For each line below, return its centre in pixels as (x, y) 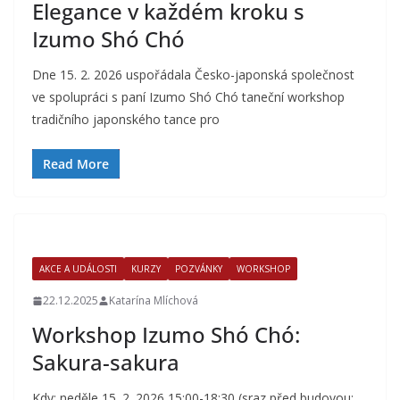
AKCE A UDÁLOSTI (78, 269)
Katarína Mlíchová (154, 300)
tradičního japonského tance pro (126, 119)
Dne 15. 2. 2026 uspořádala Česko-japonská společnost (193, 75)
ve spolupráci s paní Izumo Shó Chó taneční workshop (188, 97)
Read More (76, 164)
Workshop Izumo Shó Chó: (166, 334)
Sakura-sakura (106, 362)
